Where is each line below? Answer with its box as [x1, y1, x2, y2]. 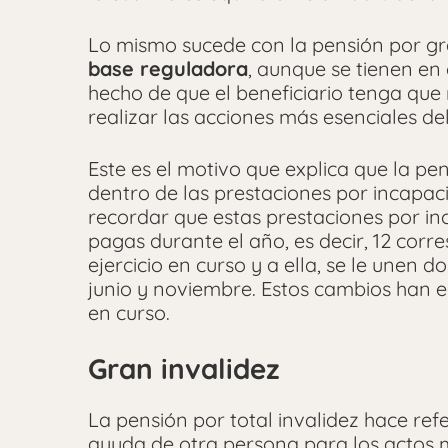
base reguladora [88, 55, 248, 81]
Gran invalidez [88, 350, 280, 386]
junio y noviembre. [88, 275, 261, 301]
